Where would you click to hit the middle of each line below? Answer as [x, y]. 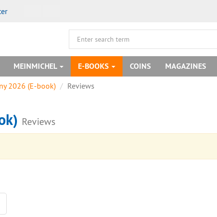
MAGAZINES [186, 66]
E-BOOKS [94, 66]
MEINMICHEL [36, 66]
